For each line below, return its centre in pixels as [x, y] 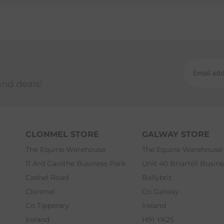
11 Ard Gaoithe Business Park [75, 163]
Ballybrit [157, 177]
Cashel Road [47, 177]
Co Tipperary [47, 205]
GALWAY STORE [175, 134]
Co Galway [160, 191]
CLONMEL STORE [62, 134]
